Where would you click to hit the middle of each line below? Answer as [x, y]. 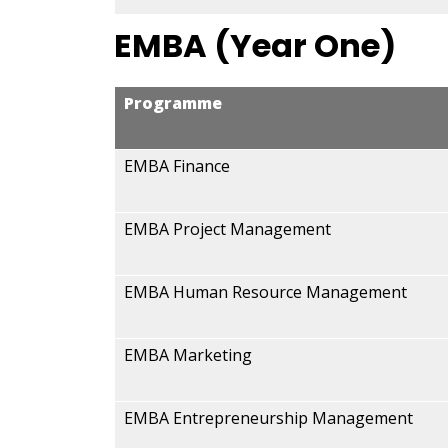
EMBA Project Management [227, 229]
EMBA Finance [177, 166]
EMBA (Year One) [255, 45]
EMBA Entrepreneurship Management [268, 418]
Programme [173, 103]
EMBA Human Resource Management [265, 292]
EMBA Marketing [188, 355]
